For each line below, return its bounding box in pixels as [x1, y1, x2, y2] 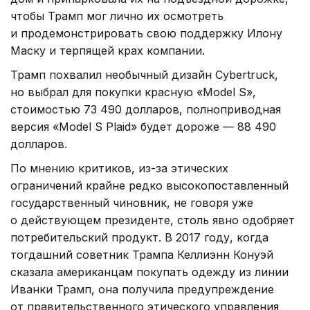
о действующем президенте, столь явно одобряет [10, 212, 295, 227]
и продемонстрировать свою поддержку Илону [10, 26, 282, 40]
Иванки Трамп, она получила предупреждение [10, 282, 274, 296]
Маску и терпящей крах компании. [10, 43, 205, 57]
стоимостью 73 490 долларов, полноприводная [10, 102, 281, 116]
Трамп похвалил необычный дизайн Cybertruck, [10, 67, 278, 82]
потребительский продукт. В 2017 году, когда [10, 230, 268, 244]
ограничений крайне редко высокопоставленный [10, 178, 289, 192]
